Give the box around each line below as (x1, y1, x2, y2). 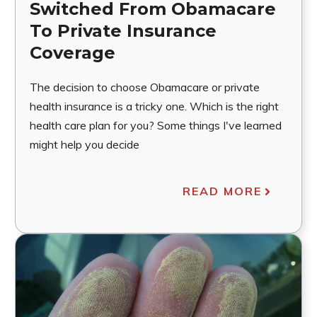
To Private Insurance (29, 21, 217, 42)
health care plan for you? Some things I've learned (29, 118, 282, 133)
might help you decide (29, 137, 139, 152)
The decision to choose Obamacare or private (29, 80, 260, 95)
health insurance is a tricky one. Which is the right (29, 99, 279, 114)
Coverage (29, 42, 115, 64)
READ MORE (183, 184, 263, 199)
